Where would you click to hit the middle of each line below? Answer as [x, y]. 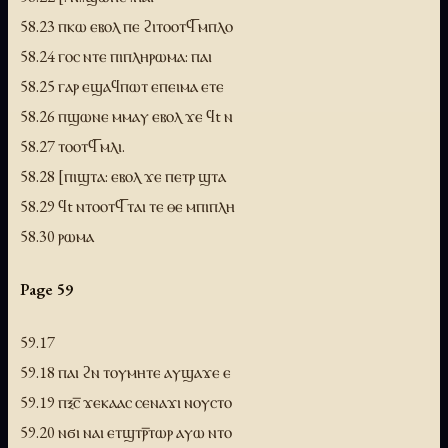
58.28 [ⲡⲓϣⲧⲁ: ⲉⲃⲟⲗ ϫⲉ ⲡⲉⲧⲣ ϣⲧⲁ [123, 176]
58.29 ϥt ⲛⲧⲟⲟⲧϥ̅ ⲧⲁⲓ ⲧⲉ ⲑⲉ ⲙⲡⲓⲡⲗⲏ [127, 206]
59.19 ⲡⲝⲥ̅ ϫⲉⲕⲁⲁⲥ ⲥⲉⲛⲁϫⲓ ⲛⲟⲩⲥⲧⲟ [126, 402]
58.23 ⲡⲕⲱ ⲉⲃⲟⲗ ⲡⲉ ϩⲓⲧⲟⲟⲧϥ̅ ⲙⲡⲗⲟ [126, 26]
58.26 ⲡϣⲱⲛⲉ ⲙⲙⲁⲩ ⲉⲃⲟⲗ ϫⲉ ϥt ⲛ [126, 116]
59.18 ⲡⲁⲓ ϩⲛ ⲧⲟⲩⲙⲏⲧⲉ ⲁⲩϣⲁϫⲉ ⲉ [125, 372]
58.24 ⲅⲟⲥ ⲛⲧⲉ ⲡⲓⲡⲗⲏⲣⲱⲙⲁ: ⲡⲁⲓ [116, 56]
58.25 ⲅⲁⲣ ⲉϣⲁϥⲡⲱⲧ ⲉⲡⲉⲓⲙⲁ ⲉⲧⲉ [122, 86]
